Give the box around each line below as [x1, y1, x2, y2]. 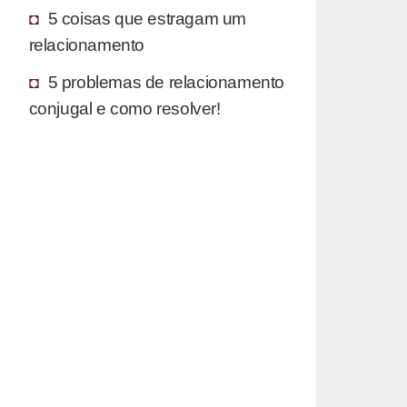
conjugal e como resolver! [28, 97, 221, 118]
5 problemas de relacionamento [47, 71, 284, 92]
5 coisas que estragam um [47, 7, 246, 28]
